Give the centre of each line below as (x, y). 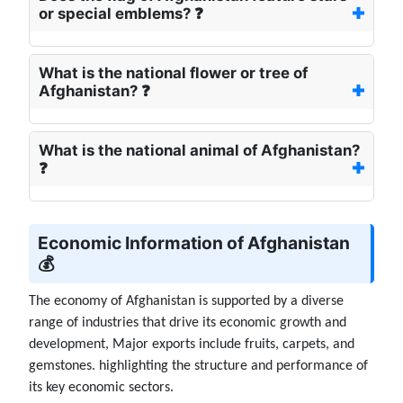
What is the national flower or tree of (173, 73)
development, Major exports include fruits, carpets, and (192, 345)
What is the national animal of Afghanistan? (199, 151)
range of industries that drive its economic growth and (188, 323)
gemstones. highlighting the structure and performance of (198, 367)
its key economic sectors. (101, 388)
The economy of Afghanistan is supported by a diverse (186, 302)
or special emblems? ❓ (121, 14)
